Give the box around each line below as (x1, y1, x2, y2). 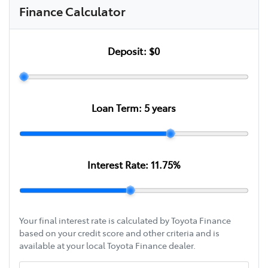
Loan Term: (92, 100, 145, 114)
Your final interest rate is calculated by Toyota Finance (19, 214, 231, 226)
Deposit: (108, 44, 150, 57)
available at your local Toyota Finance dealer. (19, 239, 196, 251)
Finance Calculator (19, 2, 126, 19)
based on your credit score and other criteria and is (19, 226, 220, 239)
